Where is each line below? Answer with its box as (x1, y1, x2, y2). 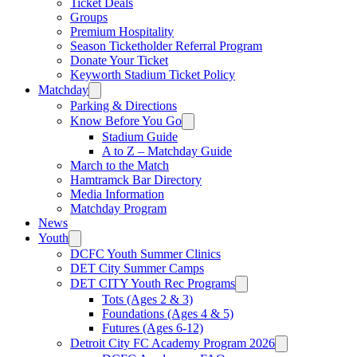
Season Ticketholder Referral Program (70, 39, 262, 53)
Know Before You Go (70, 114, 182, 127)
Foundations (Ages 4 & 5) (102, 307, 233, 320)
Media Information (70, 187, 164, 201)
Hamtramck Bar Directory (70, 173, 202, 186)
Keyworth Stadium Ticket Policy (70, 68, 235, 81)
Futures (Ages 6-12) (102, 321, 203, 335)
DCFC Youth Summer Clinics (70, 247, 221, 261)
